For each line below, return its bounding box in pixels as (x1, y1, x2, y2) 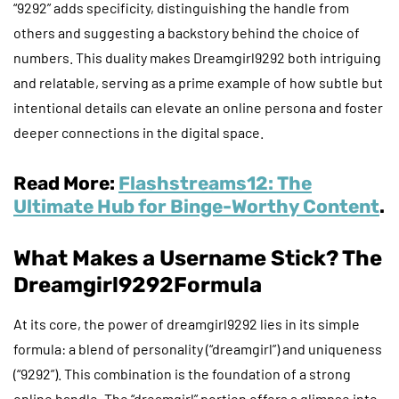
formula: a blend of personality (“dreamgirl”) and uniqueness (13, 339, 382, 357)
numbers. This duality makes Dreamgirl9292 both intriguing (13, 48, 381, 66)
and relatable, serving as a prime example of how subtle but (13, 73, 383, 91)
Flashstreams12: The (118, 171, 312, 194)
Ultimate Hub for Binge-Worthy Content (13, 194, 379, 217)
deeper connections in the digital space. (13, 123, 264, 141)
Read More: (13, 171, 118, 194)
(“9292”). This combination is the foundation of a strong (13, 364, 351, 382)
